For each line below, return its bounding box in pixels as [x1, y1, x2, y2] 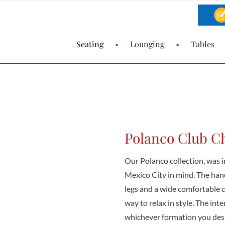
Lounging [130, 39, 165, 49]
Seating [76, 39, 104, 49]
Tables [191, 39, 215, 49]
